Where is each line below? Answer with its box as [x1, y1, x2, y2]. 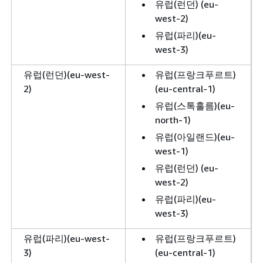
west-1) [155, 144, 188, 157]
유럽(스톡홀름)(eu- [155, 99, 235, 112]
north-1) [155, 113, 191, 126]
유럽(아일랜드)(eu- [155, 130, 235, 143]
